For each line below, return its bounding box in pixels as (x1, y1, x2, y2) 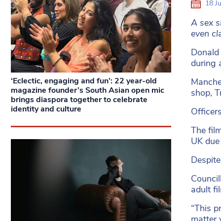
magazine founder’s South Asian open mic (11, 84, 164, 96)
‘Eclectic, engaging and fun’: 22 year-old (11, 75, 157, 86)
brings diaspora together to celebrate (11, 94, 147, 105)
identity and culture (11, 103, 81, 114)
